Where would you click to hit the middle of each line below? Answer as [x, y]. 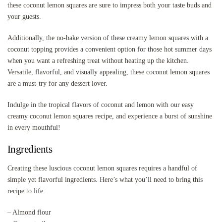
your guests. [24, 16]
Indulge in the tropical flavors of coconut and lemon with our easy [101, 105]
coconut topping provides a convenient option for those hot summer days [110, 49]
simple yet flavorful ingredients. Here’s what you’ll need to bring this [105, 179]
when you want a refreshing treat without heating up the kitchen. [98, 60]
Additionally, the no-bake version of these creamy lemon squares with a [108, 38]
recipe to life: [26, 191]
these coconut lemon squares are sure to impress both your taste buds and [110, 5]
